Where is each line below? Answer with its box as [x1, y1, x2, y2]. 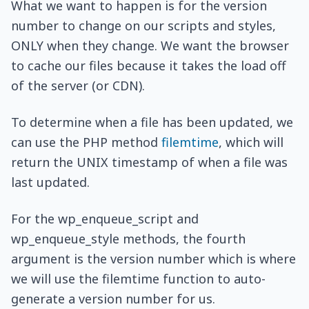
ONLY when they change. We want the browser [11, 37, 289, 54]
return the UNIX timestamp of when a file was [11, 154, 288, 170]
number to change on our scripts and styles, [11, 17, 276, 34]
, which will [219, 134, 283, 150]
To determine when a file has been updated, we [11, 114, 293, 130]
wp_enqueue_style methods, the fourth [11, 230, 246, 247]
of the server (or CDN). [11, 77, 145, 94]
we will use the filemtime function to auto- [11, 270, 266, 287]
